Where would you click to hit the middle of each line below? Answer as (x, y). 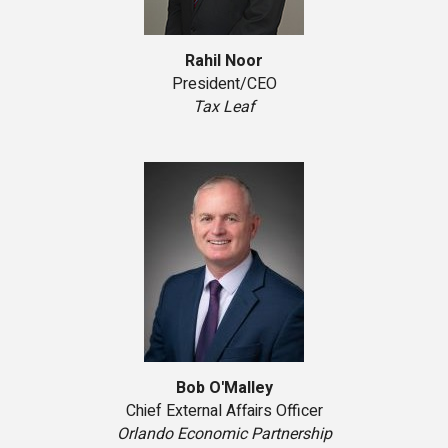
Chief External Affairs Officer (224, 411)
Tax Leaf (224, 107)
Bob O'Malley (224, 388)
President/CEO (224, 84)
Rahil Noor (224, 61)
